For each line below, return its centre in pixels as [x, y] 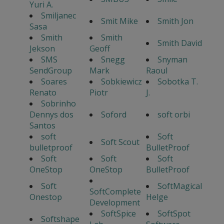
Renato [43, 93]
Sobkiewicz [121, 82]
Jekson [42, 49]
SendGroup [50, 71]
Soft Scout [120, 142]
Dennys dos [51, 115]
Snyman [172, 60]
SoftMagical [179, 186]
